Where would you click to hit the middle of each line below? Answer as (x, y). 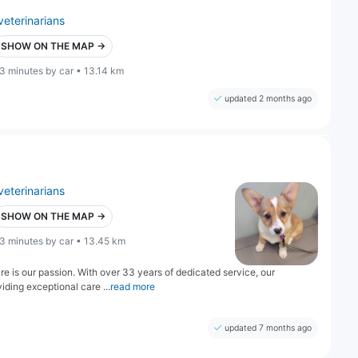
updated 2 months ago (268, 98)
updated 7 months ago (268, 328)
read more (133, 286)
